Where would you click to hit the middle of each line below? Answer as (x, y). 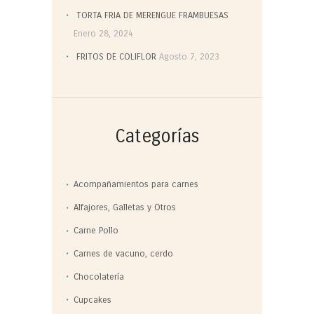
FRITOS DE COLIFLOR (117, 56)
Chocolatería (99, 277)
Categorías (157, 137)
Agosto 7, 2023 (190, 56)
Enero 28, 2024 (104, 34)
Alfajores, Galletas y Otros (125, 208)
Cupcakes (93, 300)
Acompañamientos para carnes (136, 185)
